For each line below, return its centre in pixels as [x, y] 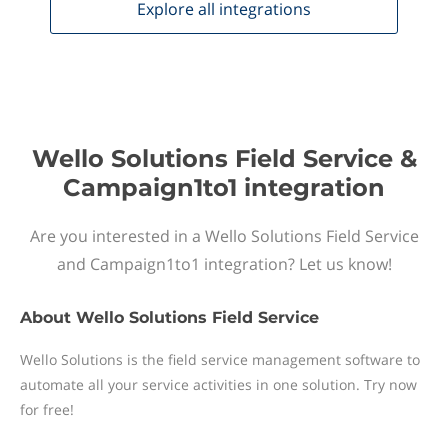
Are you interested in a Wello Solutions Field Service [224, 236]
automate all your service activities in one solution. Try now [218, 384]
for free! [47, 409]
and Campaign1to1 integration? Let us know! [224, 264]
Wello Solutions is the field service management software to [220, 359]
